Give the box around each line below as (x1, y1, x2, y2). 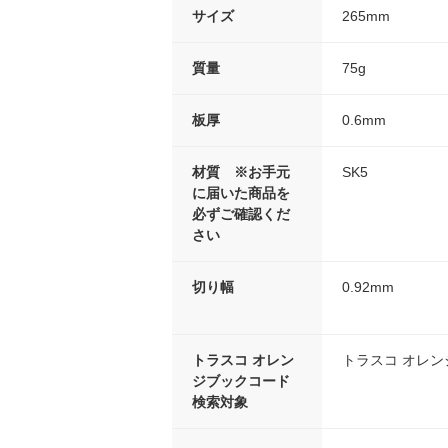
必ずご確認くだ (192, 206, 290, 223)
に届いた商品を (192, 185, 290, 202)
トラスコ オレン (192, 352, 294, 369)
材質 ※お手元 (192, 164, 290, 181)
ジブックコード (192, 373, 290, 390)
